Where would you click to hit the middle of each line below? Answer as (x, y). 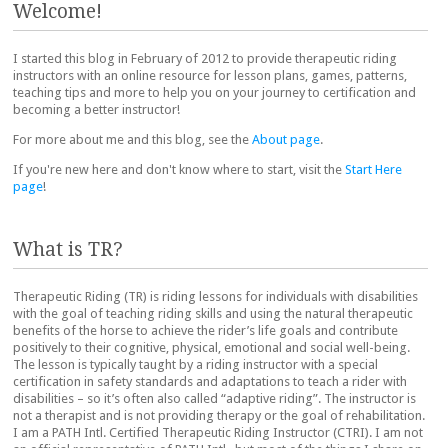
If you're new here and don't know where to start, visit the (179, 170)
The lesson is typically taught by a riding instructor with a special (195, 364)
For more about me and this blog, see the (132, 140)
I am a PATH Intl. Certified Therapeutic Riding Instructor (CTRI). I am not (218, 432)
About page (286, 140)
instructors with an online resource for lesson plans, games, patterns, (210, 76)
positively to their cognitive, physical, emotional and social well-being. (211, 347)
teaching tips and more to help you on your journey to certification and (214, 93)
